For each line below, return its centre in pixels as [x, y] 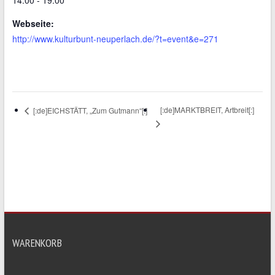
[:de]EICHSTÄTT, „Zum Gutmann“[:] [89, 110]
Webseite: [33, 23]
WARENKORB [37, 242]
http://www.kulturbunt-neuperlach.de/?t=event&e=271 [115, 38]
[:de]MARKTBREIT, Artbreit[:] [207, 110]
